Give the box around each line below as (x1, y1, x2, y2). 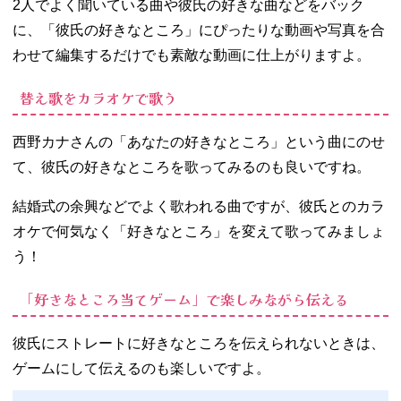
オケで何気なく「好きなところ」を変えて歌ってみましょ (13, 223, 385, 239)
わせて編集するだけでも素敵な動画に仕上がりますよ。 (13, 47, 371, 63)
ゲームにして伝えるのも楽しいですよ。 (13, 360, 270, 376)
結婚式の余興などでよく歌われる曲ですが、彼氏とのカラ (13, 198, 385, 214)
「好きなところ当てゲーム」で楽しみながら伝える (20, 287, 349, 310)
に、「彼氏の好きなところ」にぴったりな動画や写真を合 (13, 21, 385, 38)
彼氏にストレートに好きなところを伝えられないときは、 (13, 335, 385, 351)
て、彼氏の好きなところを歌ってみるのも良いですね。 (13, 158, 371, 175)
